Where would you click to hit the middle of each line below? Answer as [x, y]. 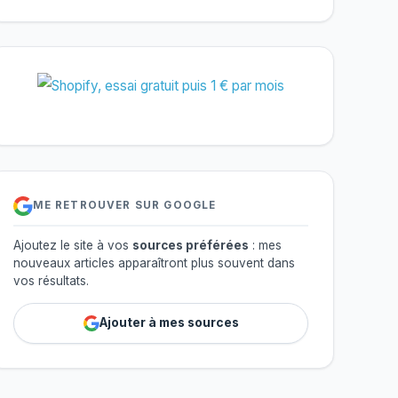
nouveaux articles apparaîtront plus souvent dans [154, 263]
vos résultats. [51, 281]
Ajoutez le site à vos [72, 246]
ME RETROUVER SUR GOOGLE [124, 206]
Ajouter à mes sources [169, 323]
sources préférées [190, 246]
